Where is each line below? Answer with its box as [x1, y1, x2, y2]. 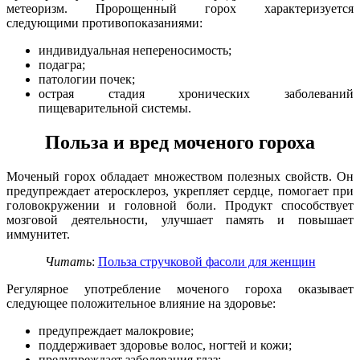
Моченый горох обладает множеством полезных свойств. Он [6, 170, 354, 184]
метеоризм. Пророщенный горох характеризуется [6, 2, 354, 16]
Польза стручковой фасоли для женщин [97, 255, 316, 269]
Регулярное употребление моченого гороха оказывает [6, 282, 354, 297]
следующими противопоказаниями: [6, 16, 202, 31]
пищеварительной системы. [39, 101, 191, 116]
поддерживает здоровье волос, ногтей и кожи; [39, 338, 292, 353]
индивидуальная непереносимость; [39, 43, 231, 58]
